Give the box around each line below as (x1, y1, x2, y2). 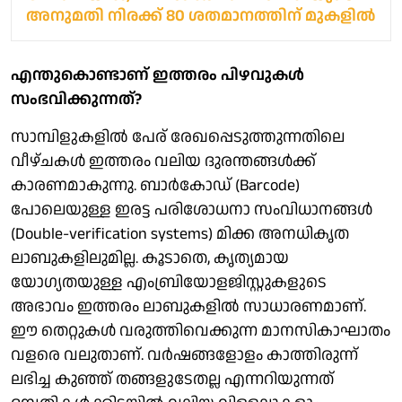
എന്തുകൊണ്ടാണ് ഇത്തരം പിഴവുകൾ (11, 63, 304, 86)
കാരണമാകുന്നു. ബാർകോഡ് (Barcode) (11, 173, 300, 197)
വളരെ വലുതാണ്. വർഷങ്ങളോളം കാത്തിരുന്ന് (11, 343, 358, 366)
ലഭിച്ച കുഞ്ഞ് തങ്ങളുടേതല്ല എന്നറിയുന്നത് (11, 367, 334, 390)
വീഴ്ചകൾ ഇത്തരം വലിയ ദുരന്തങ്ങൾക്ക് (11, 149, 316, 172)
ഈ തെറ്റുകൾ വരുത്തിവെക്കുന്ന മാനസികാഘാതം (11, 319, 390, 342)
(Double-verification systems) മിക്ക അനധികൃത (11, 222, 349, 245)
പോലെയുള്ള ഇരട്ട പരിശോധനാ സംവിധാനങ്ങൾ (11, 197, 372, 221)
